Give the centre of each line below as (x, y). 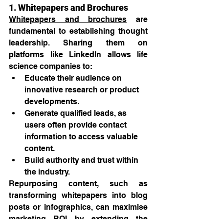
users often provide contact (77, 125)
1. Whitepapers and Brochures (68, 8)
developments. (52, 102)
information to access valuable (82, 137)
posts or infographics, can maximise (78, 207)
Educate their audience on (74, 78)
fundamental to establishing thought (78, 31)
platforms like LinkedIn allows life (78, 55)
